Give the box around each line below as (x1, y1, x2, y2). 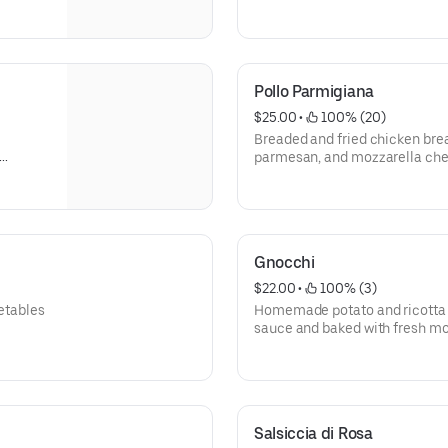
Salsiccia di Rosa (254, 424, 373, 443)
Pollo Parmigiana (254, 82, 374, 101)
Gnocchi (254, 253, 315, 272)
